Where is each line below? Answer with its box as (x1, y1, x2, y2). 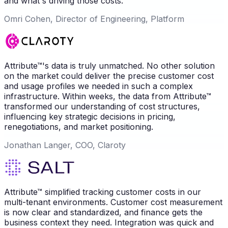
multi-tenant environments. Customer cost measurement (4, 196, 222, 207)
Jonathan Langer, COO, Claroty (4, 139, 126, 150)
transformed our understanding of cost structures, (4, 101, 200, 111)
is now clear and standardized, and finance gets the (4, 207, 203, 217)
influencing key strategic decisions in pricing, (4, 111, 176, 122)
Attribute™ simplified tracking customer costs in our (4, 186, 201, 197)
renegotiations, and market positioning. (4, 121, 153, 132)
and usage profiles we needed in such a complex (4, 80, 193, 91)
